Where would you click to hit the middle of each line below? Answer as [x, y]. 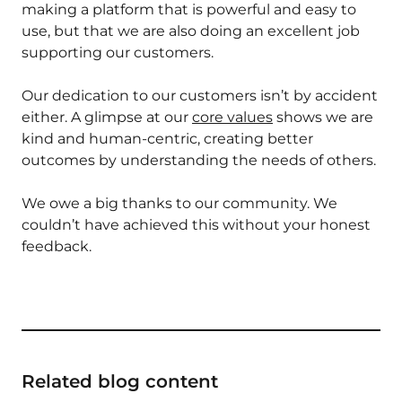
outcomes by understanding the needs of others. [199, 161]
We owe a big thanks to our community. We [179, 204]
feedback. [58, 247]
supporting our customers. [119, 53]
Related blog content [120, 382]
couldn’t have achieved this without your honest [196, 225]
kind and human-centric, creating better [167, 139]
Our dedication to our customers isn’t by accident [200, 96]
